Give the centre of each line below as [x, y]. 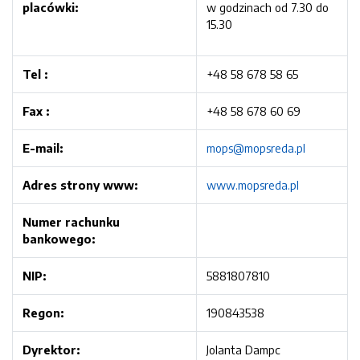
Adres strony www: [80, 185]
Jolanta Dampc [243, 350]
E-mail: [43, 148]
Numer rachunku [71, 222]
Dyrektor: [51, 350]
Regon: [43, 313]
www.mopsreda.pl [253, 185]
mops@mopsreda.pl [256, 148]
